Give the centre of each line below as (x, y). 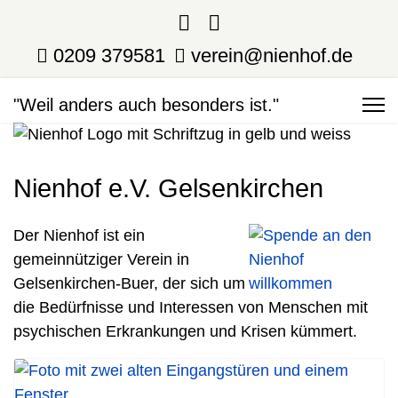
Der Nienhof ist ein (79, 235)
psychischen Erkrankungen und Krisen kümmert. (187, 331)
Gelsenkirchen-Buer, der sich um (129, 283)
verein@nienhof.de (272, 56)
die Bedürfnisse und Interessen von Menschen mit (191, 307)
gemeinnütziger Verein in (101, 259)
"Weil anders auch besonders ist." (146, 105)
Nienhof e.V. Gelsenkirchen (168, 188)
